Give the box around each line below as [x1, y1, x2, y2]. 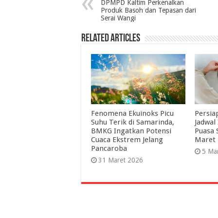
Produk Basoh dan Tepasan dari [101, 6, 196, 14]
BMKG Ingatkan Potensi [91, 127, 171, 136]
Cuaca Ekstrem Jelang [91, 135, 163, 145]
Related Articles [81, 33, 140, 44]
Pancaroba [91, 144, 127, 153]
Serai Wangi [101, 14, 136, 22]
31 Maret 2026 [98, 156, 143, 164]
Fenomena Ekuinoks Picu [91, 109, 174, 118]
